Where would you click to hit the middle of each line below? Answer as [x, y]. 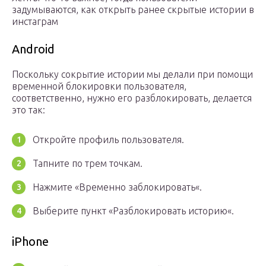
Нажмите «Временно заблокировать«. [117, 187]
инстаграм [35, 22]
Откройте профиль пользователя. [108, 140]
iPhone [30, 242]
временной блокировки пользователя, [99, 86]
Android [33, 49]
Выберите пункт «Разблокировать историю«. [133, 211]
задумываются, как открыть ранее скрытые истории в [133, 10]
